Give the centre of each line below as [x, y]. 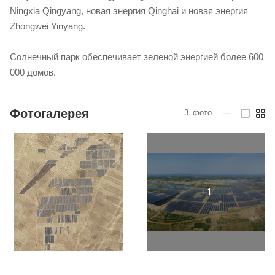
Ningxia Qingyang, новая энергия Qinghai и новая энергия [129, 10]
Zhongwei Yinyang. [48, 26]
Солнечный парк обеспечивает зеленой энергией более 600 [137, 56]
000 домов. [33, 72]
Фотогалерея [49, 113]
